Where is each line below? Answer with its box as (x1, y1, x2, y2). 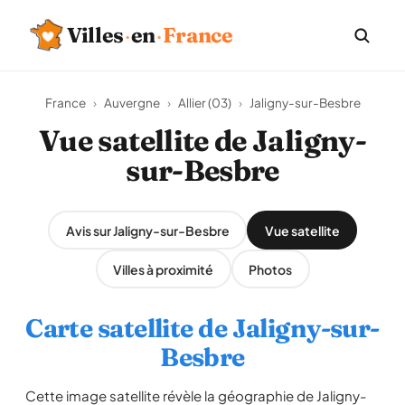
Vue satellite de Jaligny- (39, 123, 366, 158)
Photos (249, 260, 292, 278)
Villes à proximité (113, 260, 213, 278)
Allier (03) (177, 95, 231, 110)
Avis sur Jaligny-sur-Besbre (65, 221, 230, 239)
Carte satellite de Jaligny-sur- (25, 313, 380, 344)
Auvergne (103, 95, 160, 110)
